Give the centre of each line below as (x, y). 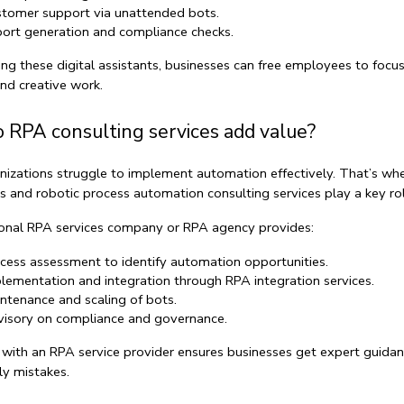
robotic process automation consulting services (178, 193)
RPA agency (219, 227)
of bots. (151, 299)
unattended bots (165, 12)
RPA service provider (111, 351)
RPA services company (95, 227)
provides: (284, 227)
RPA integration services (298, 280)
